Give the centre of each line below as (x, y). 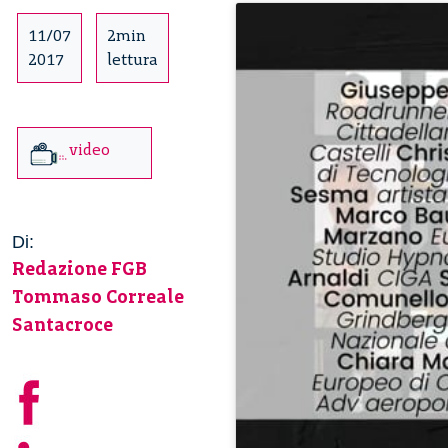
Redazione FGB (79, 268)
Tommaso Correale (98, 296)
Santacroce (62, 324)
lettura (132, 60)
